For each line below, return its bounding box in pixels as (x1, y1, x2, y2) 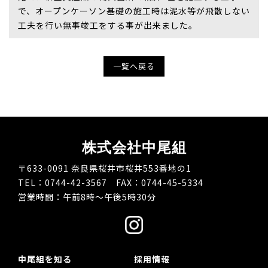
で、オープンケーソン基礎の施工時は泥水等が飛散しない (18, 4, 250, 17)
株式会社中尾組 (81, 139, 187, 156)
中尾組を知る (18, 252, 72, 265)
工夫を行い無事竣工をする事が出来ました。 (18, 19, 197, 31)
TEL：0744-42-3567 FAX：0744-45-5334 (18, 176, 203, 188)
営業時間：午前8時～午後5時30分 (18, 190, 156, 203)
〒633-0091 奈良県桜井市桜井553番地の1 (18, 162, 191, 174)
